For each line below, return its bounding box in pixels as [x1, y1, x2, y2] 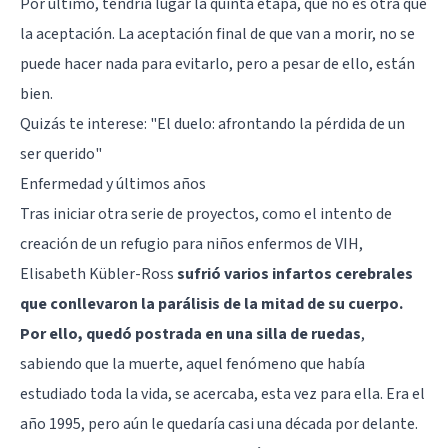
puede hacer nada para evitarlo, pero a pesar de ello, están [20, 52, 415, 75]
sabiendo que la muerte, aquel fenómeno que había [20, 352, 365, 375]
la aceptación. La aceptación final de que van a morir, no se [20, 22, 415, 45]
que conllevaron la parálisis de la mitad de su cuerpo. [20, 292, 403, 315]
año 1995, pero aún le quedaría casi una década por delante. [20, 412, 418, 435]
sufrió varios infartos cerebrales [177, 262, 413, 285]
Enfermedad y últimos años [20, 172, 206, 195]
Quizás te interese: [20, 112, 150, 135]
